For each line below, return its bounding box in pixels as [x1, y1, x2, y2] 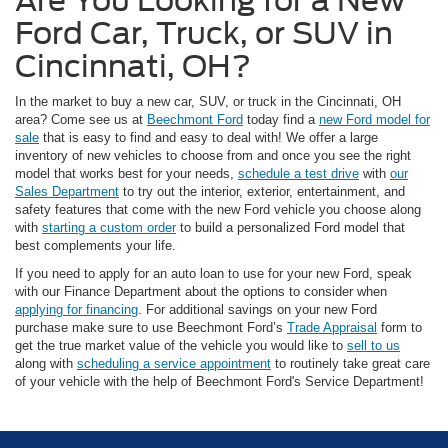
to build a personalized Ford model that [176, 220, 405, 236]
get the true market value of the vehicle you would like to [15, 338, 347, 354]
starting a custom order [42, 220, 176, 236]
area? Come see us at [15, 112, 147, 128]
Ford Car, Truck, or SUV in [15, 15, 393, 52]
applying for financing [15, 302, 138, 318]
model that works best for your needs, [15, 166, 238, 182]
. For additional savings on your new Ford [138, 302, 377, 318]
